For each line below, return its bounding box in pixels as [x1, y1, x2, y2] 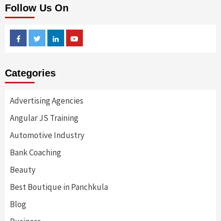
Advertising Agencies [10, 95, 83, 106]
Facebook [19, 33, 49, 42]
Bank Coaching [10, 147, 61, 158]
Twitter [40, 33, 61, 42]
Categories [5, 67, 56, 78]
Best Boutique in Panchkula [10, 181, 108, 192]
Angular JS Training [10, 112, 78, 123]
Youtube [78, 33, 102, 42]
